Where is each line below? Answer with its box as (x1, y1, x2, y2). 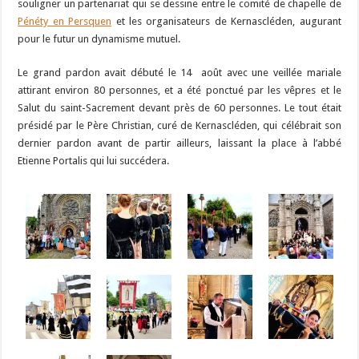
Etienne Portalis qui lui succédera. (18, 154, 170, 167)
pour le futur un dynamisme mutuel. (18, 32, 181, 45)
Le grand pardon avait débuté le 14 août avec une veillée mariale (18, 66, 341, 79)
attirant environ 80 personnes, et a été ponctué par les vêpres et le (18, 83, 341, 96)
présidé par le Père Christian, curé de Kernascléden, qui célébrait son (18, 119, 341, 131)
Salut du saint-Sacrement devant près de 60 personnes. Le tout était (18, 101, 341, 114)
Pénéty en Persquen (18, 14, 112, 27)
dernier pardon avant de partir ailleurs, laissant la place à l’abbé (18, 136, 341, 149)
